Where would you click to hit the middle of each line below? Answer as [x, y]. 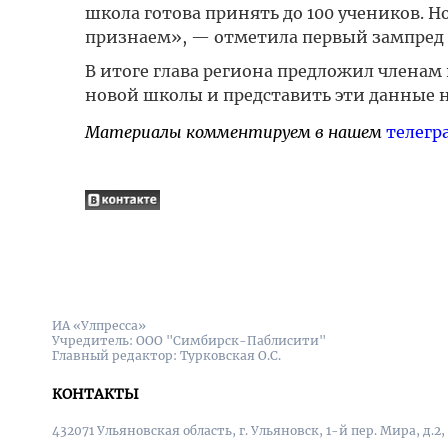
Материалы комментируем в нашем [235, 132]
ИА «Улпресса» [99, 325]
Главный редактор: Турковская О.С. [166, 355]
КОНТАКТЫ [95, 394]
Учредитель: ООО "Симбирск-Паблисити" [189, 340]
